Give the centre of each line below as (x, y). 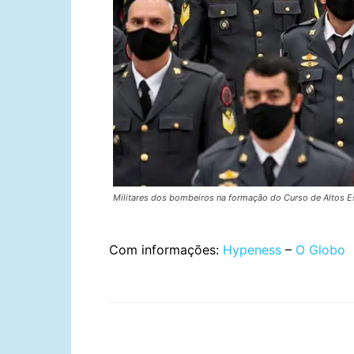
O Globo (320, 250)
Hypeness (252, 250)
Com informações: (166, 250)
